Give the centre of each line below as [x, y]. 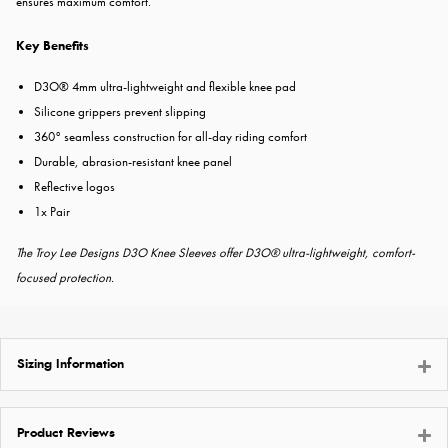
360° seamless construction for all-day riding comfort [170, 137]
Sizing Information [70, 365]
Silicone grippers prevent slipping [120, 112]
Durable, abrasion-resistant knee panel [133, 162]
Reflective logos [74, 187]
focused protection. [65, 278]
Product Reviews [66, 434]
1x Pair [52, 212]
